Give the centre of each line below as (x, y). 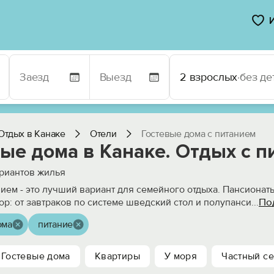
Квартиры (117, 256)
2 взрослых (209, 77)
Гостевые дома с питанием (198, 134)
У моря (181, 256)
